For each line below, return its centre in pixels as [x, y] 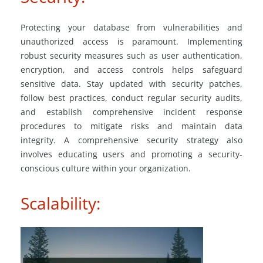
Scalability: [60, 203]
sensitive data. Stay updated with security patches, [131, 84]
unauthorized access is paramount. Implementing [131, 41]
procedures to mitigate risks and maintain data [131, 126]
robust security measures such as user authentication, [131, 55]
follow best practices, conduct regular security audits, [131, 98]
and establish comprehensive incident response [131, 112]
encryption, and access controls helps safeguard [131, 70]
